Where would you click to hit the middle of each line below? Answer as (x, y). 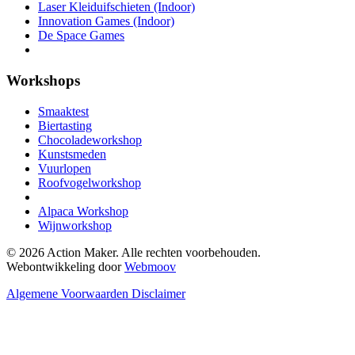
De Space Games (81, 36)
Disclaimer (158, 293)
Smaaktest (63, 111)
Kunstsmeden (72, 154)
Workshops (43, 80)
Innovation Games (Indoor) (106, 21)
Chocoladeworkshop (90, 139)
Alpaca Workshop (83, 211)
